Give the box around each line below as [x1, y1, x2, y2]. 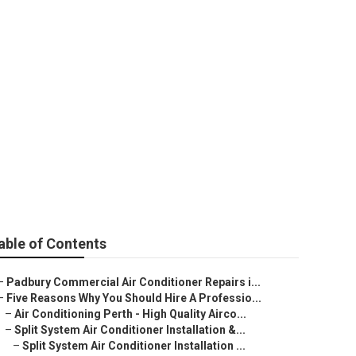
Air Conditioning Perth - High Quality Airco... [14, 308, 246, 320]
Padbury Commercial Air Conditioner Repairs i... [6, 276, 261, 288]
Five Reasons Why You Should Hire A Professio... [6, 292, 261, 304]
